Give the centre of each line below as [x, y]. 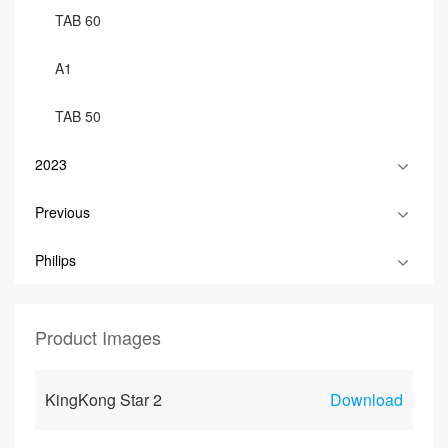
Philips [55, 260]
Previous [62, 212]
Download [366, 399]
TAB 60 [78, 20]
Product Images [98, 337]
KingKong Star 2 [103, 399]
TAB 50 [78, 116]
